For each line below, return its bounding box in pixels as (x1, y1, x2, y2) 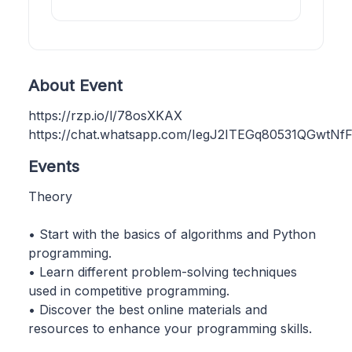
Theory (28, 188, 72, 204)
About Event (28, 75, 123, 95)
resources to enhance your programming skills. (28, 320, 312, 336)
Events (28, 156, 79, 176)
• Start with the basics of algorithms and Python (28, 225, 316, 242)
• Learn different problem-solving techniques (28, 263, 297, 280)
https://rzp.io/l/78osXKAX (28, 107, 182, 123)
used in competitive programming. (28, 282, 229, 299)
